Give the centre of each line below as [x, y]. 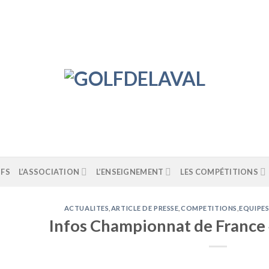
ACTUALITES [86, 208]
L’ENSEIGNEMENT [130, 172]
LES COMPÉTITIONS [219, 172]
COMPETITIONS [209, 208]
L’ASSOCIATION [49, 172]
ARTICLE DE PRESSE [145, 208]
